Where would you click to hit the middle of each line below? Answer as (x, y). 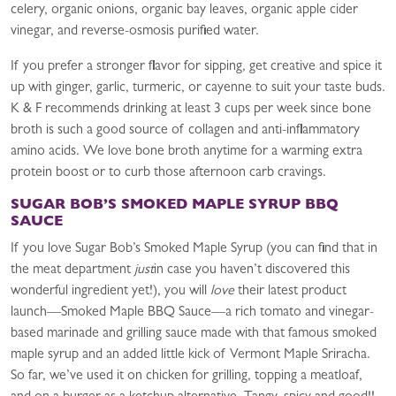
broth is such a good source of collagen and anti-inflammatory (185, 131)
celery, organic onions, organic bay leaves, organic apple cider (184, 11)
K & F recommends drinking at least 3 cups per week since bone (191, 110)
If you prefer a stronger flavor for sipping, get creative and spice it (196, 67)
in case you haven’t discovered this (252, 270)
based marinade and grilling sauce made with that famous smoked (194, 334)
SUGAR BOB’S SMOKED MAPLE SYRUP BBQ (175, 206)
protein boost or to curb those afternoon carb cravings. (168, 173)
